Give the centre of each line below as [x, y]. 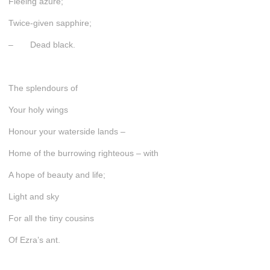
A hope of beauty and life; [57, 174]
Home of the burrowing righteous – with [83, 153]
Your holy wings [38, 109]
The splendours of [43, 88]
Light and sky [33, 196]
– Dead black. [42, 44]
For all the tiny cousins [51, 218]
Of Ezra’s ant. [34, 240]
